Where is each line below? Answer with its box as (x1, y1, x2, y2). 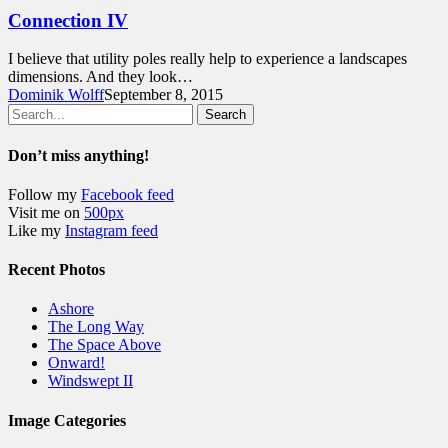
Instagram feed (65, 221, 158, 239)
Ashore (48, 300, 94, 318)
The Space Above (48, 336, 161, 354)
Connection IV (8, 9, 128, 31)
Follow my (8, 185, 81, 203)
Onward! (48, 354, 105, 372)
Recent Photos (8, 261, 105, 279)
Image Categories (8, 411, 126, 429)
